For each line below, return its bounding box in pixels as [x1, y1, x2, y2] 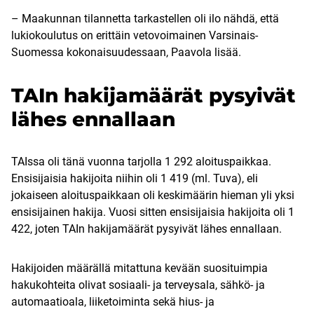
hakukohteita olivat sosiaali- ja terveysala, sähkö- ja [11, 278, 265, 292]
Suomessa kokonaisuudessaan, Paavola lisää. [11, 46, 241, 60]
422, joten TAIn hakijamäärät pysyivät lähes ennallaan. [11, 222, 285, 236]
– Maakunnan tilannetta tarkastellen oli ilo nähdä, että [11, 12, 279, 26]
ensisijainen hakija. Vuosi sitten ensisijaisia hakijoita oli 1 [11, 205, 294, 219]
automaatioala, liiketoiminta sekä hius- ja [11, 295, 214, 309]
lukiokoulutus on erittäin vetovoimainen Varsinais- [11, 29, 258, 43]
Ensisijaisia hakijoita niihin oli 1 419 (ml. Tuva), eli [11, 172, 258, 186]
